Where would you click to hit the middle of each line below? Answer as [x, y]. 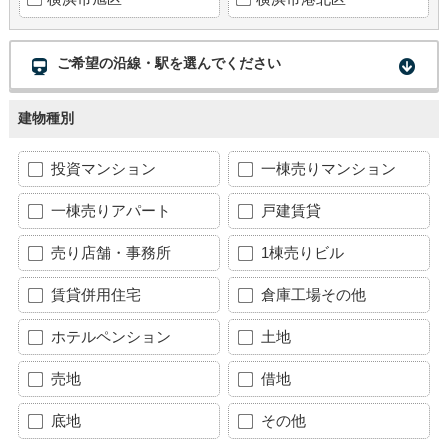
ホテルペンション [108, 337]
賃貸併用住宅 [93, 295]
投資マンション [101, 169]
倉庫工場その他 [312, 295]
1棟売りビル [301, 253]
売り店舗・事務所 [108, 253]
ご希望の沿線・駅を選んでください [169, 63]
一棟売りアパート [108, 211]
